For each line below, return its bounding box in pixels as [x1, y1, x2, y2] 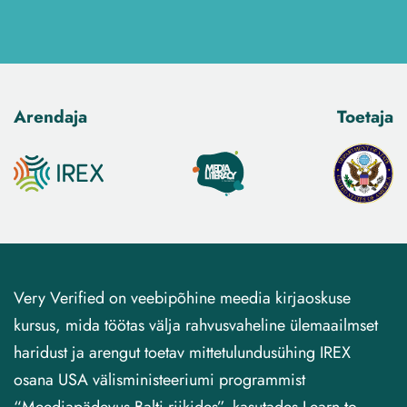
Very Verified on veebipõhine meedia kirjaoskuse [14, 286, 351, 311]
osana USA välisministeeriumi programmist [14, 368, 305, 392]
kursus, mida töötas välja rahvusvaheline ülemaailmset [14, 313, 378, 338]
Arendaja [14, 104, 87, 129]
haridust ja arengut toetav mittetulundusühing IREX [14, 341, 351, 365]
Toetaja [337, 104, 393, 129]
